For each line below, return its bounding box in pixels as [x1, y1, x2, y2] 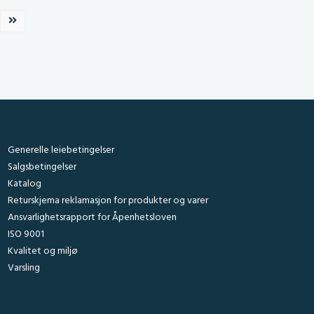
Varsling [7, 260, 40, 276]
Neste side [6, 13, 50, 29]
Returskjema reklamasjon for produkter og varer [7, 193, 208, 209]
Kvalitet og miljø [7, 243, 77, 259]
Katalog [7, 176, 41, 192]
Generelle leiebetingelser [7, 142, 114, 158]
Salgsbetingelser [7, 159, 76, 175]
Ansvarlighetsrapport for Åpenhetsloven [7, 210, 177, 226]
